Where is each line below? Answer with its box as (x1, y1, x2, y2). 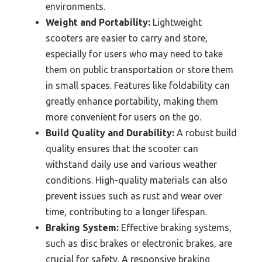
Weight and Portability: (46, 16, 150, 27)
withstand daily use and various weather (46, 158, 217, 170)
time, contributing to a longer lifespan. (46, 206, 207, 217)
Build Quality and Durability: (46, 127, 174, 138)
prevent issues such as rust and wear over (46, 190, 222, 201)
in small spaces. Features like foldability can (46, 80, 230, 91)
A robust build (174, 127, 237, 138)
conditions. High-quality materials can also (46, 174, 227, 185)
